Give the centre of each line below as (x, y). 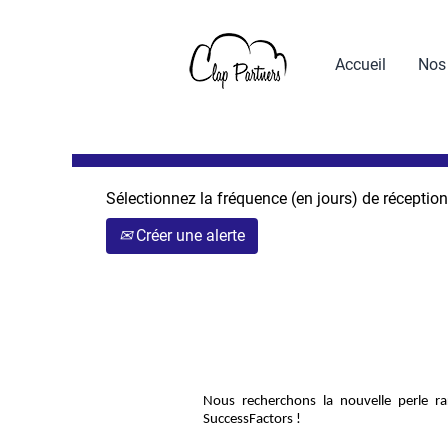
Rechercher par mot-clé (242, 40)
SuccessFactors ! (252, 419)
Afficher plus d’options (241, 98)
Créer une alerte (188, 235)
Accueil (360, 64)
